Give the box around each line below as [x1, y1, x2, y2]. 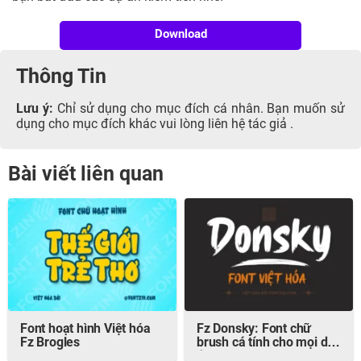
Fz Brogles [20, 337, 80, 351]
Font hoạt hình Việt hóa [20, 323, 151, 337]
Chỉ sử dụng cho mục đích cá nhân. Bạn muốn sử [52, 103, 346, 117]
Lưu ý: [16, 103, 53, 117]
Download [154, 29, 207, 42]
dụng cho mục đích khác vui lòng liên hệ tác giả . [16, 118, 293, 132]
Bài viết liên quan [8, 165, 164, 186]
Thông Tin [16, 68, 106, 89]
